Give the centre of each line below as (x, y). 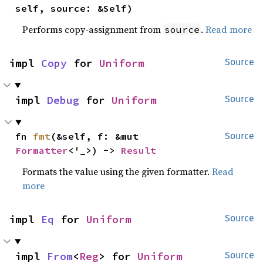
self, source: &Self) (74, 8)
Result (139, 150)
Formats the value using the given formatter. (117, 171)
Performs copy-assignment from (93, 29)
